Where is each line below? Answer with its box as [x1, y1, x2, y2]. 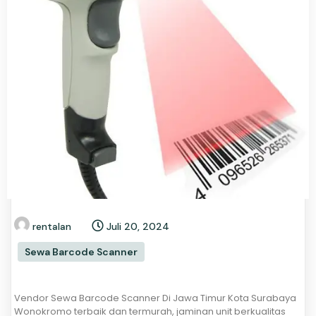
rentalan [32, 220, 71, 233]
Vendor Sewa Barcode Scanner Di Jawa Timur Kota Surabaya [14, 291, 296, 305]
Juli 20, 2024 [107, 220, 169, 233]
